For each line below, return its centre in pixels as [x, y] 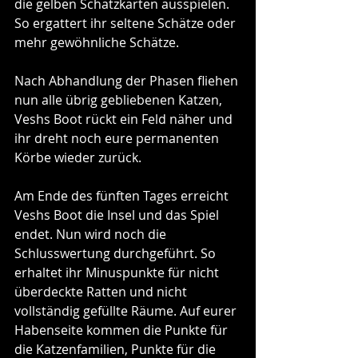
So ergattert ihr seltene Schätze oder [127, 23]
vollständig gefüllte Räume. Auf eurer [127, 310]
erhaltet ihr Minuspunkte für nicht [118, 272]
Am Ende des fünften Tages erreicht [123, 195]
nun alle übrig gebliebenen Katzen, [120, 99]
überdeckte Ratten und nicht [102, 291]
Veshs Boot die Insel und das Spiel [118, 215]
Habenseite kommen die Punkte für [123, 330]
